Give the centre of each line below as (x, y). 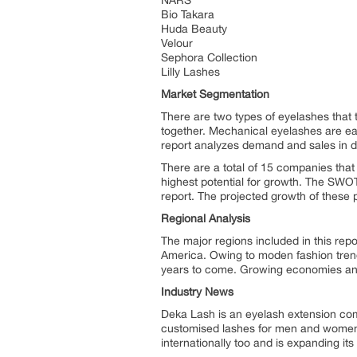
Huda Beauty (194, 29)
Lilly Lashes (190, 72)
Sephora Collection (209, 57)
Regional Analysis (206, 218)
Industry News (197, 292)
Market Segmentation (215, 94)
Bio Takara (188, 14)
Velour (177, 43)
